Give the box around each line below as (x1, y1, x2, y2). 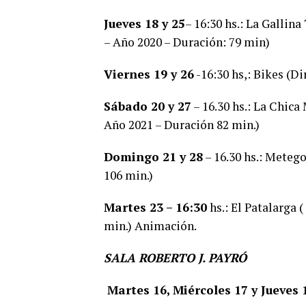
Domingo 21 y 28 (104, 148, 203, 165)
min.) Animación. (104, 217, 197, 234)
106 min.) (104, 167, 153, 183)
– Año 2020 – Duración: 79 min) (104, 33, 270, 50)
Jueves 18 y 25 (104, 15, 185, 31)
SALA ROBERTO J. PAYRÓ (104, 249, 247, 266)
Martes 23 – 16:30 (104, 199, 207, 215)
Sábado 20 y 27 (104, 98, 191, 114)
